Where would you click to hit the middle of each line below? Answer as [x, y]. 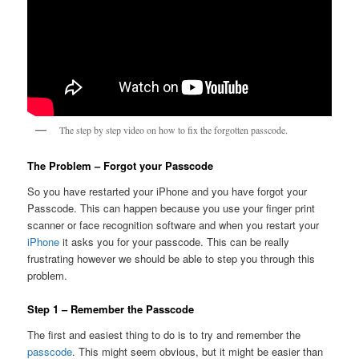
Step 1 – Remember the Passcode [111, 309]
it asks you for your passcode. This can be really [175, 242]
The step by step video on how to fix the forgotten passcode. [174, 129]
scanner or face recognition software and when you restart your [173, 225]
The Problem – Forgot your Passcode [121, 166]
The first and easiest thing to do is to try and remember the [164, 334]
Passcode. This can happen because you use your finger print [171, 208]
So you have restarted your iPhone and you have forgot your [167, 192]
